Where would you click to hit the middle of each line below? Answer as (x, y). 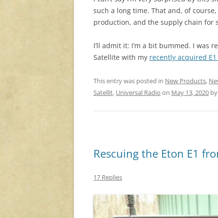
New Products (185, 81)
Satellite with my (121, 57)
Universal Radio (138, 93)
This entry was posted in (129, 81)
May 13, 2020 (190, 93)
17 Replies (108, 177)
